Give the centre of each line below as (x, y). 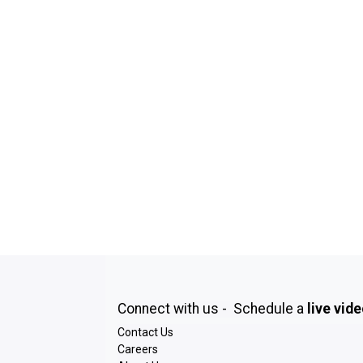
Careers (138, 349)
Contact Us (145, 332)
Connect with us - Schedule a (212, 308)
